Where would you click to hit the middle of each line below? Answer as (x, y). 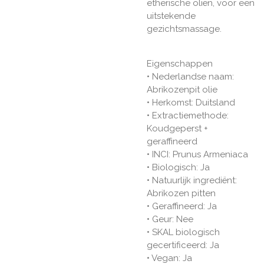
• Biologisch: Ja (178, 168)
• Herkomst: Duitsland (191, 103)
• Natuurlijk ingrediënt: (192, 181)
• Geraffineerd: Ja (182, 207)
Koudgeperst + (177, 129)
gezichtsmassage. (184, 29)
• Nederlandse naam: (190, 77)
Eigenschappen (180, 64)
